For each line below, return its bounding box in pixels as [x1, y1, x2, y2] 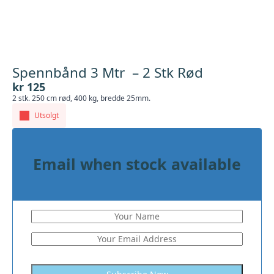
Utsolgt [34, 110, 59, 120]
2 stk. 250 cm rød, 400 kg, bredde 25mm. [12, 93, 150, 103]
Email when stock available [33, 154, 241, 175]
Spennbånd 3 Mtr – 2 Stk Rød [12, 63, 203, 82]
